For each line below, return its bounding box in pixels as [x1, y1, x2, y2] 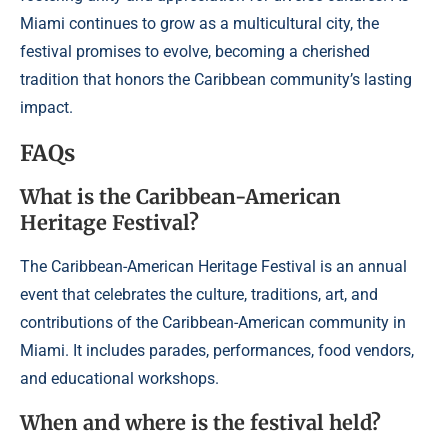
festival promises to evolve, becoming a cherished [20, 42, 370, 62]
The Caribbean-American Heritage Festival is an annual [20, 257, 407, 277]
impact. [20, 98, 73, 118]
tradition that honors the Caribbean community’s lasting [20, 70, 412, 90]
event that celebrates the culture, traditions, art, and [20, 285, 378, 305]
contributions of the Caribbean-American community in [20, 313, 406, 333]
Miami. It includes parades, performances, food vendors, [20, 341, 414, 361]
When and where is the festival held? [20, 410, 381, 436]
